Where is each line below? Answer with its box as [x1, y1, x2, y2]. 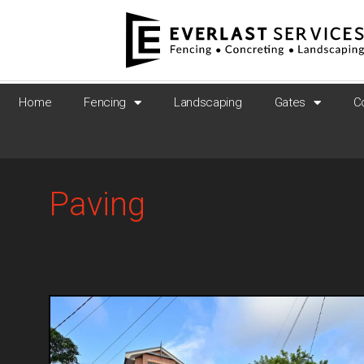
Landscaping [173, 95, 242, 110]
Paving [49, 185, 145, 224]
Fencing [84, 95, 127, 110]
